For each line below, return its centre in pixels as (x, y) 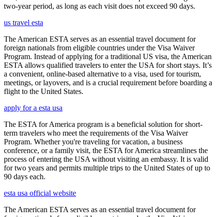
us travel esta (23, 23)
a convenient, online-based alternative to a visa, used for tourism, (102, 74)
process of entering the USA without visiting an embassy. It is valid (106, 159)
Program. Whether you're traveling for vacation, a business (93, 142)
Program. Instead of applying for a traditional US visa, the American (108, 57)
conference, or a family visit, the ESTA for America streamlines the (106, 151)
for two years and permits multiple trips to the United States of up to (107, 168)
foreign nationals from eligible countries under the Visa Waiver (99, 48)
